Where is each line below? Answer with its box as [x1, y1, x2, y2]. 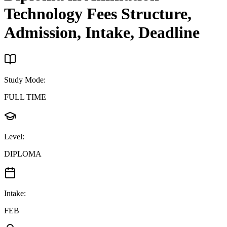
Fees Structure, [83, 5, 192, 23]
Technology [4, 5, 83, 23]
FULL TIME [4, 92, 46, 101]
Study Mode [4, 75, 44, 84]
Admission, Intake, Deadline [4, 23, 200, 42]
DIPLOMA [4, 149, 42, 158]
